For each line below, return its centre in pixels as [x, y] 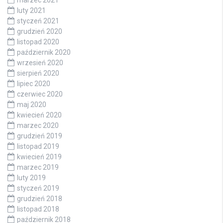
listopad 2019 [38, 146]
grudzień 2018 [40, 198]
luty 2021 [31, 10]
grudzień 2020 [40, 31]
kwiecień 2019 [39, 157]
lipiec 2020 [34, 83]
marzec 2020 [38, 125]
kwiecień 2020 [39, 115]
